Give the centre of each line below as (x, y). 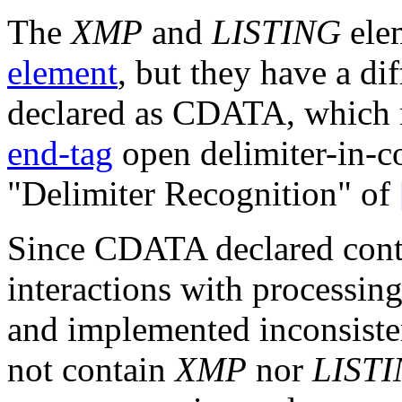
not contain (91, 369)
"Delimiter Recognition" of (203, 193)
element (62, 72)
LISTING (276, 31)
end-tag (60, 153)
